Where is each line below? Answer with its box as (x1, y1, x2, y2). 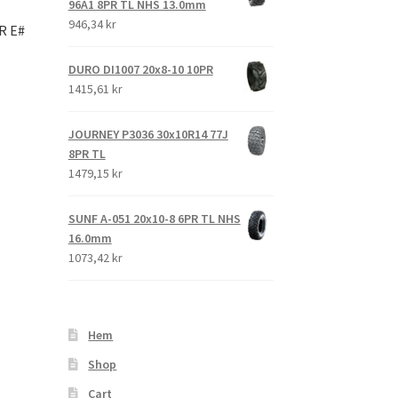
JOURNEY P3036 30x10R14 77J (68, 126, 228, 143)
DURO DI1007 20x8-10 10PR (68, 61, 213, 78)
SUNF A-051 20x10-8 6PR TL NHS (68, 211, 241, 227)
